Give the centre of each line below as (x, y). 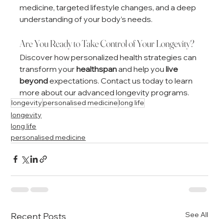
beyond (34, 80)
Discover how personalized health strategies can (109, 57)
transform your (48, 69)
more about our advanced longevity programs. (105, 92)
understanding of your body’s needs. (86, 19)
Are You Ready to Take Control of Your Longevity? (107, 43)
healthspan (97, 69)
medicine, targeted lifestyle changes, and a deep (109, 7)
